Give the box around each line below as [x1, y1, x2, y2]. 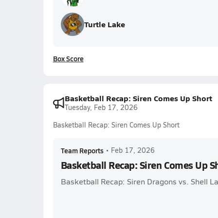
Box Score [53, 54, 84, 63]
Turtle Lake [84, 18, 125, 30]
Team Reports [60, 145, 104, 155]
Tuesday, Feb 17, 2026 [64, 103, 138, 112]
